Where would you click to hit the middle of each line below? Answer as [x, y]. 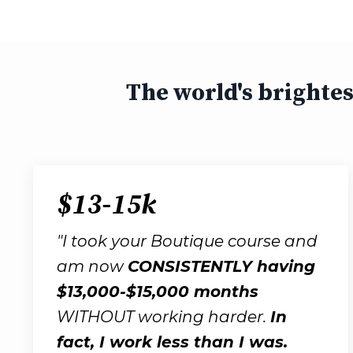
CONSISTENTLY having [221, 266]
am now [92, 266]
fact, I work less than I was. [172, 342]
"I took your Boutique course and [187, 241]
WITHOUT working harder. [163, 316]
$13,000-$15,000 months [158, 291]
